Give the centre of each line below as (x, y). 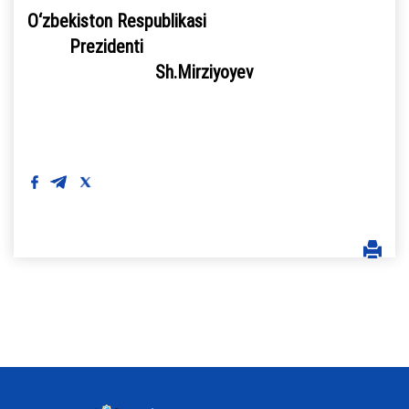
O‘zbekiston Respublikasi (117, 21)
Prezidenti (204, 46)
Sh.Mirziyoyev (141, 72)
